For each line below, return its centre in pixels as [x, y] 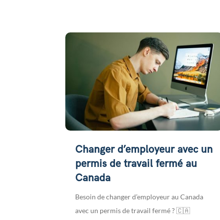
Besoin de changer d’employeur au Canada [139, 197]
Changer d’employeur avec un [144, 150]
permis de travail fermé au [136, 164]
